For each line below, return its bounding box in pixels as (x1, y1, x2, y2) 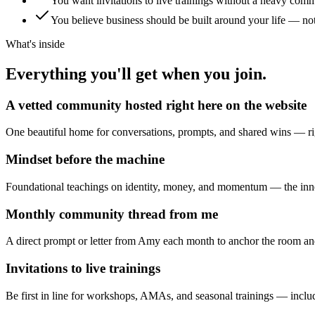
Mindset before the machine (6, 152, 165, 167)
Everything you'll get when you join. (6, 64, 266, 83)
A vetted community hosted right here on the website (6, 97, 307, 112)
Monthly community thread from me (6, 206, 218, 221)
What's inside (6, 37, 65, 50)
